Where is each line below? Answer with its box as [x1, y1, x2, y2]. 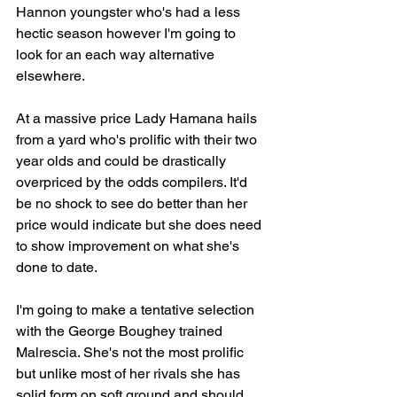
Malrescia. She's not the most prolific [16, 344, 247, 361]
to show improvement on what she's [16, 237, 243, 254]
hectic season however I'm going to [16, 25, 239, 42]
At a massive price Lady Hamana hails [16, 110, 261, 127]
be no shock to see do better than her [16, 195, 251, 212]
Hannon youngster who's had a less [16, 4, 244, 20]
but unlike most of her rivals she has [16, 365, 244, 382]
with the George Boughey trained [16, 323, 226, 339]
